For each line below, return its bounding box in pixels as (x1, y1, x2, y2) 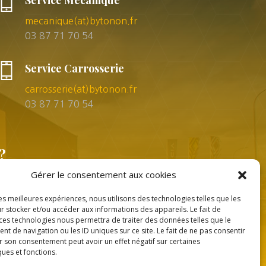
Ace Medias (142, 246, 186, 257)
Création (94, 246, 129, 257)
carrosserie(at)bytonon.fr (25, 84, 137, 94)
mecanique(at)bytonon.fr (25, 16, 138, 26)
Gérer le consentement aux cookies (31, 169, 177, 180)
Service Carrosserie (25, 61, 125, 75)
